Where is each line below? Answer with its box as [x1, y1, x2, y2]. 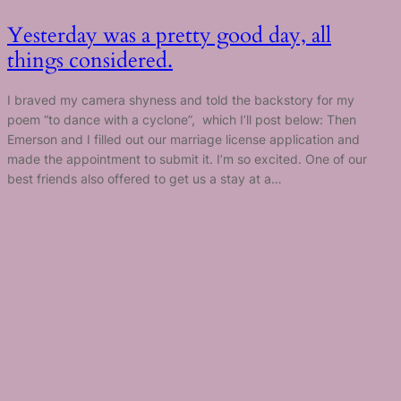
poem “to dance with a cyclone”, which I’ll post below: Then [7, 112, 356, 128]
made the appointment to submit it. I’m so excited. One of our [7, 151, 367, 167]
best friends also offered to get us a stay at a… [7, 171, 282, 187]
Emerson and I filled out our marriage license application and [7, 132, 360, 148]
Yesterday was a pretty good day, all [7, 21, 331, 50]
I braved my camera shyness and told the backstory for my [7, 92, 354, 108]
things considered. [7, 46, 173, 75]
